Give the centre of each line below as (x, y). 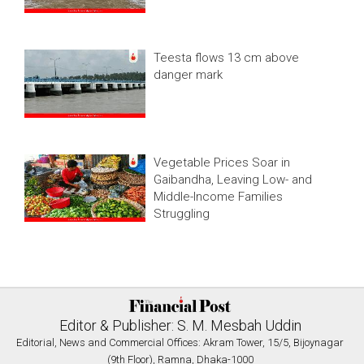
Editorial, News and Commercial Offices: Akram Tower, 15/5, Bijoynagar (180, 343)
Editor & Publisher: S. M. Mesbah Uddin (180, 326)
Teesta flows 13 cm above (227, 58)
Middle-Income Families (219, 196)
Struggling (182, 213)
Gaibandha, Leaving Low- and (233, 179)
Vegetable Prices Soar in (222, 162)
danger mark (188, 75)
